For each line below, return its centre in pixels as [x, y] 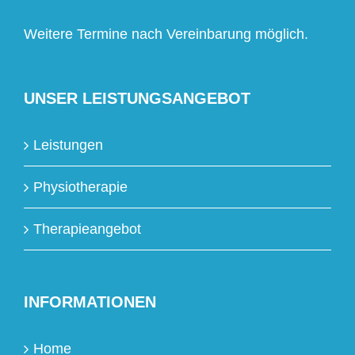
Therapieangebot [87, 229]
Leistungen [68, 145]
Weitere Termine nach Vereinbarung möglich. [166, 34]
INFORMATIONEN [90, 302]
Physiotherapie [80, 187]
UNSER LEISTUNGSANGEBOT [137, 98]
